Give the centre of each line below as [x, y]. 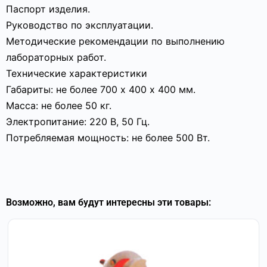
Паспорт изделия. [48, 9]
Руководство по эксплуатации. [80, 25]
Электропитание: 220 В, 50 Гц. [78, 122]
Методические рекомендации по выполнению [115, 41]
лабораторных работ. [56, 57]
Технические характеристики [77, 73]
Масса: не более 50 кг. [59, 105]
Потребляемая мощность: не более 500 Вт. [108, 138]
